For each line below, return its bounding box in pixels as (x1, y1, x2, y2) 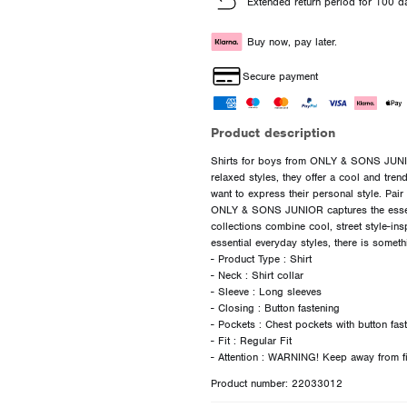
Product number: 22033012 (210, 375, 342, 391)
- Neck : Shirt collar (210, 267, 303, 283)
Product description (210, 124, 335, 141)
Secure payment (242, 68, 318, 84)
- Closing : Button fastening (210, 300, 340, 315)
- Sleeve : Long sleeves (210, 283, 322, 299)
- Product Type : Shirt (210, 251, 312, 266)
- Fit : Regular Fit (210, 333, 292, 348)
